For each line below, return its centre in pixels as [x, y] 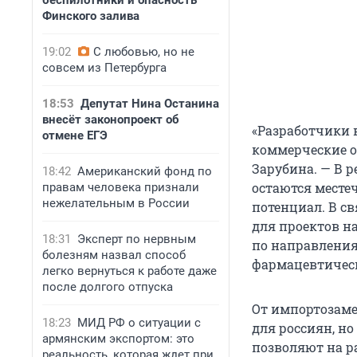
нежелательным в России [116, 203]
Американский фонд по [145, 171]
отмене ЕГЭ [75, 135]
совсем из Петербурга [104, 68]
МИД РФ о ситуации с [139, 323]
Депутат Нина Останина [150, 104]
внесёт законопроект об [111, 120]
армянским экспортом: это [118, 339]
